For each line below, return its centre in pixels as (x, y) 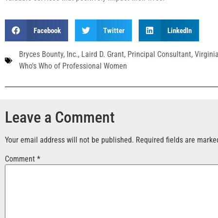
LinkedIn (179, 30)
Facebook (47, 30)
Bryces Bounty (41, 54)
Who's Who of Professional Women (73, 66)
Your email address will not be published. (69, 140)
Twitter (114, 30)
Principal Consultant (159, 54)
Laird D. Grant (103, 54)
